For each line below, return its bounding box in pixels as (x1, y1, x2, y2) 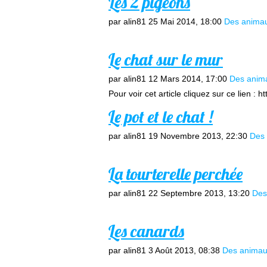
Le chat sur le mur (108, 49, 223, 70)
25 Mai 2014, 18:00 (148, 17, 222, 26)
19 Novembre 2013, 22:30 (148, 131, 247, 141)
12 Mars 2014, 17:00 (148, 74, 227, 83)
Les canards (108, 221, 184, 241)
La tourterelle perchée (108, 163, 243, 184)
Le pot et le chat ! (108, 106, 213, 127)
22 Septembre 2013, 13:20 (148, 188, 250, 198)
